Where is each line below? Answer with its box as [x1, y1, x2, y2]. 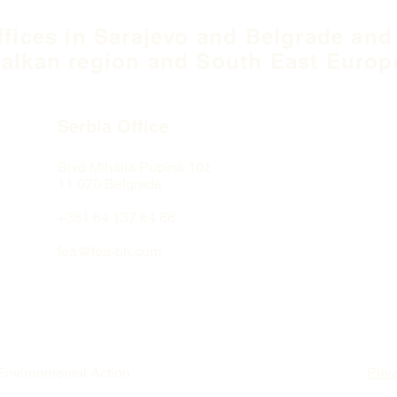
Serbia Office [58, 116, 168, 137]
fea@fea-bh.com [58, 243, 161, 260]
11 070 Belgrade [58, 175, 162, 192]
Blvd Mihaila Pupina [58, 159, 184, 175]
